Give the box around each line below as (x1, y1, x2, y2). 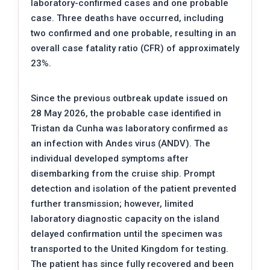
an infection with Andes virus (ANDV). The (31, 137, 210, 149)
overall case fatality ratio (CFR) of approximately (31, 42, 239, 54)
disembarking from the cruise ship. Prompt (31, 168, 215, 179)
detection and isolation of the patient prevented (31, 183, 236, 194)
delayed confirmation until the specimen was (31, 228, 222, 239)
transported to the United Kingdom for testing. (31, 243, 228, 254)
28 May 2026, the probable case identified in (31, 107, 221, 119)
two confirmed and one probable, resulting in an (31, 27, 236, 39)
